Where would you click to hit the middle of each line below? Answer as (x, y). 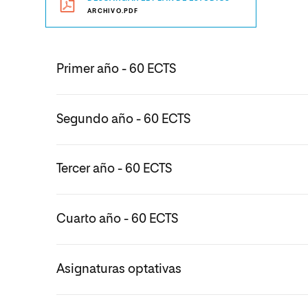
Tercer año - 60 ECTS (114, 169)
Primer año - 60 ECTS (116, 69)
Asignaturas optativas (119, 270)
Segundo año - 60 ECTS (123, 119)
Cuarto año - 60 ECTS (117, 220)
